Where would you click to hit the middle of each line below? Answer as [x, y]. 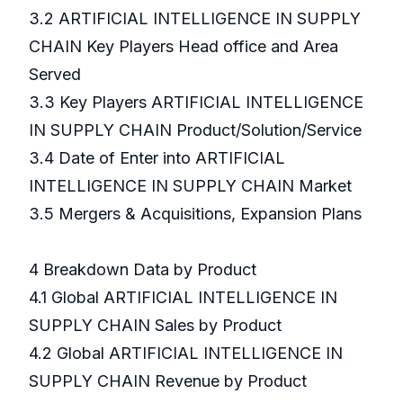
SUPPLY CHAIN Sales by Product [155, 326]
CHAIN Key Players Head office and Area [184, 47]
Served [55, 75]
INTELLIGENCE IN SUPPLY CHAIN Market [190, 186]
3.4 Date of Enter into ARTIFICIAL [157, 158]
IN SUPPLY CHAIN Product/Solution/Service [195, 130]
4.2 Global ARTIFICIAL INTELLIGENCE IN [186, 354]
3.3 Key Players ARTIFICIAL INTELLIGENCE [196, 103]
